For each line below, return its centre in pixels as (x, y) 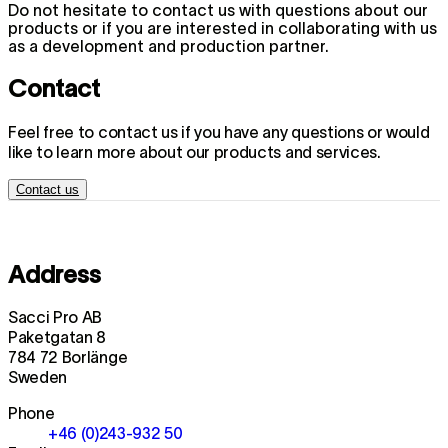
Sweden (38, 377)
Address (54, 274)
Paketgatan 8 (57, 337)
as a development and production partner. (168, 45)
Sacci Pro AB (60, 317)
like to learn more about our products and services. (194, 151)
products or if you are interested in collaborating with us (222, 27)
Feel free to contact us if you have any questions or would (219, 131)
